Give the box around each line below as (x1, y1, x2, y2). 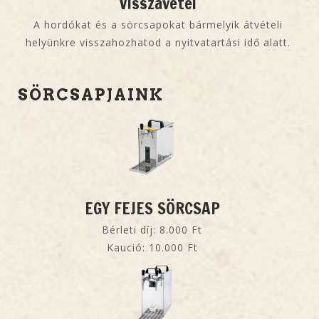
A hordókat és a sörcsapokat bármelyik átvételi (33, 18, 283, 32)
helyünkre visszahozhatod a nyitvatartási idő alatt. (25, 36, 291, 50)
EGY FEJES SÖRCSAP (84, 197, 220, 221)
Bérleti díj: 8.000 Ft (102, 223, 203, 237)
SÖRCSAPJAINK (18, 85, 164, 105)
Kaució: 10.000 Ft (106, 241, 198, 255)
